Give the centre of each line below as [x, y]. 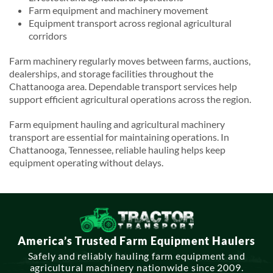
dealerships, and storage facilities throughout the [111, 73]
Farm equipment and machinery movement [119, 10]
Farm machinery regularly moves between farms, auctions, [130, 60]
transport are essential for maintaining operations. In [119, 136]
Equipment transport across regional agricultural [130, 23]
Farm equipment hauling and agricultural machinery [117, 124]
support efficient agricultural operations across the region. [130, 99]
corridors [48, 35]
